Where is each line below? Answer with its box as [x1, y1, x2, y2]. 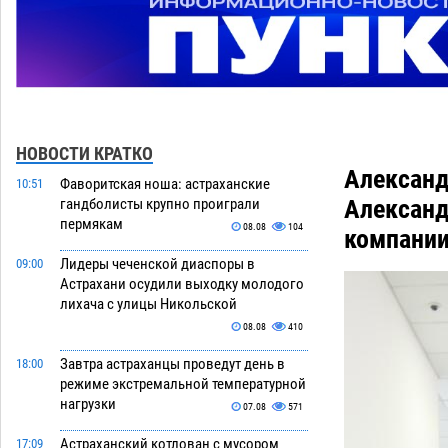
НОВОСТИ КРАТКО [16, 143, 153, 165]
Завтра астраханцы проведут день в [60, 355, 285, 374]
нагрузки [60, 395, 116, 414]
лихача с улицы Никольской [60, 295, 237, 314]
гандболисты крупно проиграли [60, 195, 260, 214]
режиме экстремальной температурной [60, 375, 306, 394]
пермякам [60, 215, 123, 234]
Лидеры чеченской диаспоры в [60, 255, 255, 274]
